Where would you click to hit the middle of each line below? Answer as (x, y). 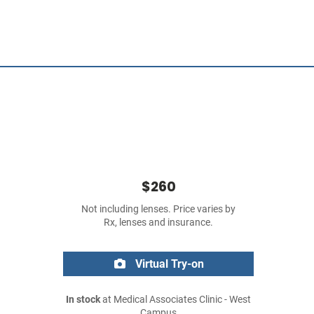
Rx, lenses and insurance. (158, 223)
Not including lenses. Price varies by (158, 209)
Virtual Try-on (168, 264)
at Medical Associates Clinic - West (176, 300)
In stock (83, 300)
